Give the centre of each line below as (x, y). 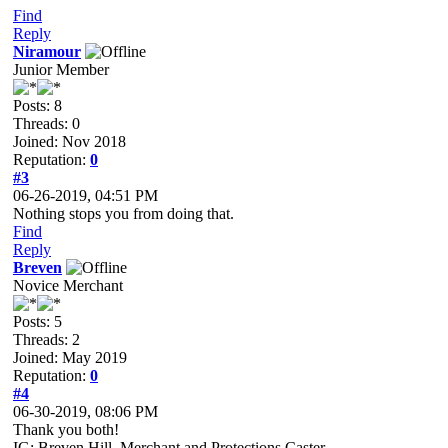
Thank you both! (66, 429)
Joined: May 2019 (70, 357)
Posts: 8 (37, 105)
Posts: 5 (37, 321)
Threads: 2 (46, 339)
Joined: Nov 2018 (69, 141)
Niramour (47, 51)
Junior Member (61, 69)
